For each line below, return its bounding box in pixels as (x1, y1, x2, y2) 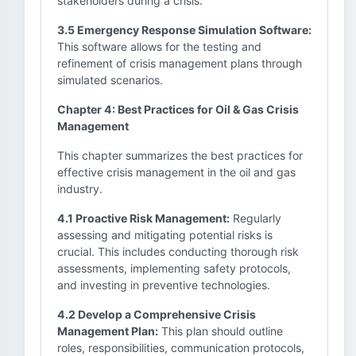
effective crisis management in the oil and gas (57, 165, 296, 179)
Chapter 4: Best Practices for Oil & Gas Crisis (57, 103, 299, 116)
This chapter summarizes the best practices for (57, 149, 303, 162)
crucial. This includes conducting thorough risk (57, 245, 299, 258)
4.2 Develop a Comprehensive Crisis (57, 308, 256, 321)
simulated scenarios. (57, 73, 163, 87)
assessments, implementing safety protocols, (57, 261, 291, 275)
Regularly (230, 211, 281, 225)
